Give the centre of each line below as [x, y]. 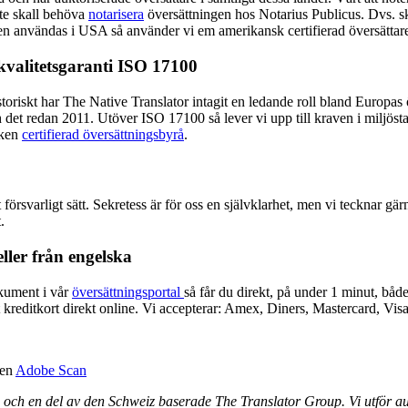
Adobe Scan [51, 370]
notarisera [116, 15]
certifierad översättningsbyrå [103, 134]
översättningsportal [128, 291]
